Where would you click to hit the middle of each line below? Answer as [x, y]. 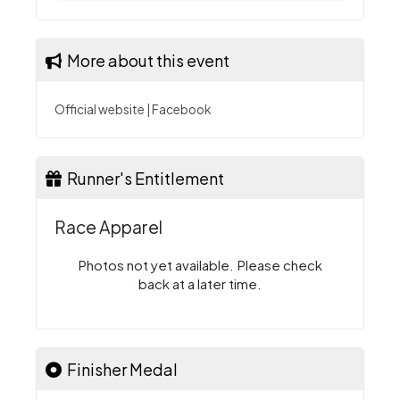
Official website [100, 109]
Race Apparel [108, 226]
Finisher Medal [120, 369]
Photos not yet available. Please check [200, 264]
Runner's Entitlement [143, 178]
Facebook [181, 109]
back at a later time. [200, 283]
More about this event [146, 60]
